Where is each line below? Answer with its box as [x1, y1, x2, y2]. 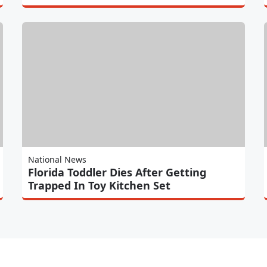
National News [28, 153, 87, 165]
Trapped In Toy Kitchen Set [28, 178, 171, 193]
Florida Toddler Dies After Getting [28, 164, 207, 179]
